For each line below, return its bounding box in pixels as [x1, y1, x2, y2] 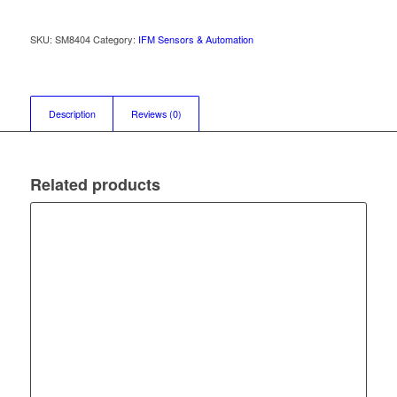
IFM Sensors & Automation [137, 32, 253, 47]
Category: [92, 32, 138, 47]
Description [48, 107, 96, 121]
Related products [29, 173, 160, 197]
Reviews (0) [130, 107, 182, 121]
